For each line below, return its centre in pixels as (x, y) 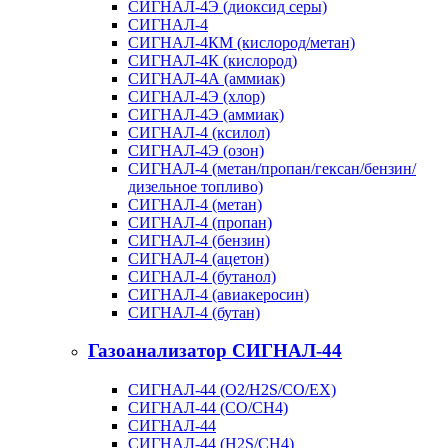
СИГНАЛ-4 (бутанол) (202, 276)
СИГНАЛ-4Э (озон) (196, 150)
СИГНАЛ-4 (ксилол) (199, 132)
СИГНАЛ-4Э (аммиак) (206, 114)
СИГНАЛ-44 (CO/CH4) (208, 407)
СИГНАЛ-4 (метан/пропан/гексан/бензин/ (272, 168)
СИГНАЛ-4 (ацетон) (198, 258)
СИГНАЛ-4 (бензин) (199, 240)
